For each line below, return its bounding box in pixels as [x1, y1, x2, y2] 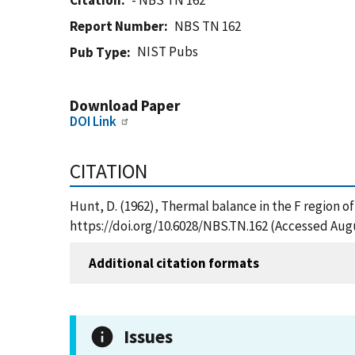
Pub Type [70, 44, 127, 61]
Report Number [70, 17, 164, 35]
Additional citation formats [89, 254, 259, 272]
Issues [124, 325, 173, 348]
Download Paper [70, 96, 180, 115]
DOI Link [70, 113, 116, 130]
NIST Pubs [137, 43, 199, 60]
